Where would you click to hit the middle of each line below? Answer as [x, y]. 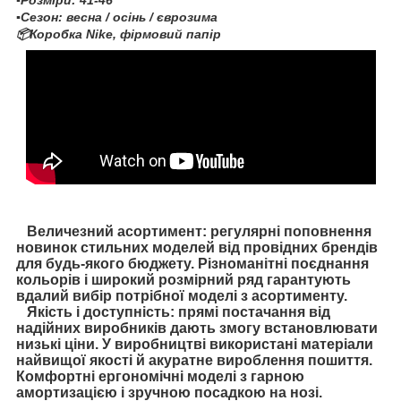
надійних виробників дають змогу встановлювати [197, 328]
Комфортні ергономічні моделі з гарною [160, 377]
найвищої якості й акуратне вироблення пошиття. [194, 361]
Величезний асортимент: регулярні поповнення [194, 232]
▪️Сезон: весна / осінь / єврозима [117, 17]
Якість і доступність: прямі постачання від [173, 312]
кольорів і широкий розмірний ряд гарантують [183, 280]
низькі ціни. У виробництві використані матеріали [195, 345]
